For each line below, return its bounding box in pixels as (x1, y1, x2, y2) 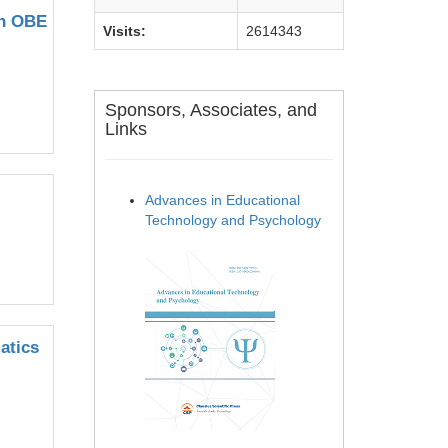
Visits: (103, 23, 146, 39)
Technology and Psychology (145, 212, 321, 228)
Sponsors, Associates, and (105, 100, 317, 120)
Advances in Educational (145, 192, 300, 208)
